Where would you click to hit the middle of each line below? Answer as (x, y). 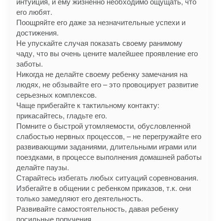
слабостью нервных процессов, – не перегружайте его (109, 136)
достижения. (37, 32)
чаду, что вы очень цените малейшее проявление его (107, 53)
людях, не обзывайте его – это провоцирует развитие (107, 84)
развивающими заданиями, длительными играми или (106, 146)
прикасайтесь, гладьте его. (62, 115)
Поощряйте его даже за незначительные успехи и (101, 22)
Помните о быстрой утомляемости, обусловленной (103, 126)
